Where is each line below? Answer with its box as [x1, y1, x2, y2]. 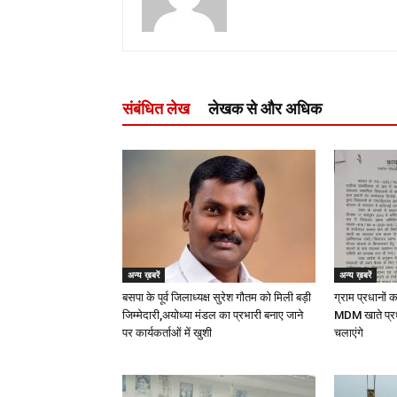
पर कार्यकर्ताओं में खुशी [122, 326, 212, 339]
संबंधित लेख [122, 99, 190, 118]
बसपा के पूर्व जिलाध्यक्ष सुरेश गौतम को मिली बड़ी [122, 291, 311, 304]
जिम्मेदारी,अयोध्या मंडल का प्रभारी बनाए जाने [122, 308, 303, 322]
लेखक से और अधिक [208, 99, 322, 118]
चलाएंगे [334, 326, 363, 339]
